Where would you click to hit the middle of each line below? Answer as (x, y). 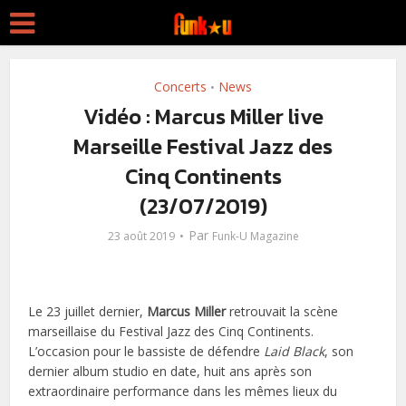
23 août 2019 (141, 236)
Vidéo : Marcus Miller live (203, 116)
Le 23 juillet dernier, (88, 311)
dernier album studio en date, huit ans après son (170, 371)
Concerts (180, 87)
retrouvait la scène (282, 311)
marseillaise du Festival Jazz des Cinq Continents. (171, 331)
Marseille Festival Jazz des (203, 146)
